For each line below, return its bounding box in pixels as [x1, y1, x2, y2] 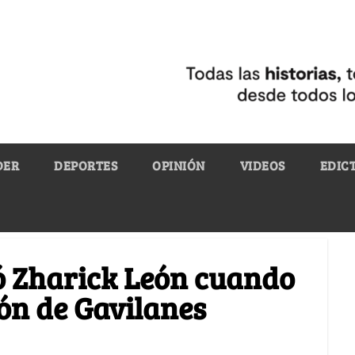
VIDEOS [239, 156, 285, 174]
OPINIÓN [152, 156, 205, 174]
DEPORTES [54, 156, 117, 174]
